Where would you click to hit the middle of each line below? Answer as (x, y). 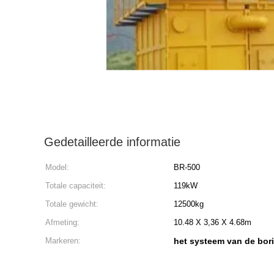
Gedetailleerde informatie (112, 142)
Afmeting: (62, 222)
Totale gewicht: (72, 204)
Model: (57, 167)
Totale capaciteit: (76, 186)
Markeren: (63, 241)
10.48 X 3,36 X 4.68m (213, 222)
